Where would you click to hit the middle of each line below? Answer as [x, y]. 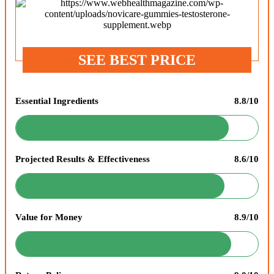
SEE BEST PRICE [137, 60]
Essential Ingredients [57, 101]
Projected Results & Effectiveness [83, 159]
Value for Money [49, 217]
